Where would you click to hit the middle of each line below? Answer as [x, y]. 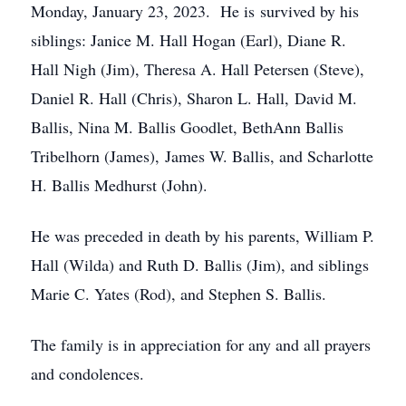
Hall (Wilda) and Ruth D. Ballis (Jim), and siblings [200, 265]
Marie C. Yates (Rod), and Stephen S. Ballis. [179, 294]
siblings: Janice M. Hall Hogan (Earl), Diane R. [188, 40]
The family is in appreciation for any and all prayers [201, 344]
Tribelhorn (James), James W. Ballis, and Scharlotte [202, 156]
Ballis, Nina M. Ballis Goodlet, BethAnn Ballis [187, 127]
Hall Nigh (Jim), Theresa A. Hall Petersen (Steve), [198, 69]
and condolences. [87, 373]
